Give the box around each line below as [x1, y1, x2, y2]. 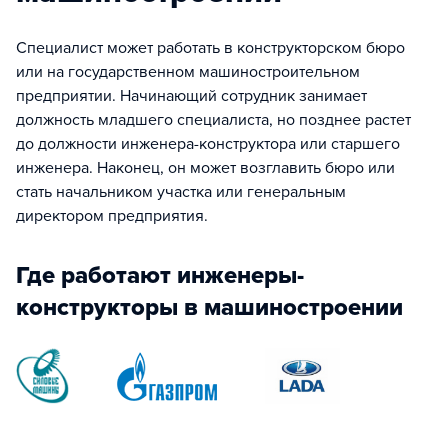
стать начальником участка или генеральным [16, 182, 346, 202]
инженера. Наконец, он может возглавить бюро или [16, 158, 395, 178]
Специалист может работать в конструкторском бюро [16, 38, 405, 58]
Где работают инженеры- [16, 261, 304, 290]
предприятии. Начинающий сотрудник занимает [16, 86, 367, 106]
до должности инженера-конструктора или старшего [16, 134, 400, 154]
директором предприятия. [16, 206, 208, 226]
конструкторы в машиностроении [16, 293, 403, 322]
